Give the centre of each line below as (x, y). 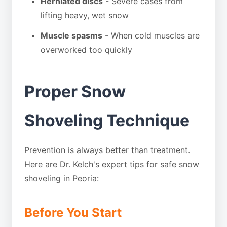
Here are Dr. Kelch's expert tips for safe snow (112, 164)
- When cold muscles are (151, 35)
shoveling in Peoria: (62, 178)
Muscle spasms (71, 35)
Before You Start (73, 213)
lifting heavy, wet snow (85, 15)
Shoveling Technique (107, 120)
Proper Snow (75, 91)
